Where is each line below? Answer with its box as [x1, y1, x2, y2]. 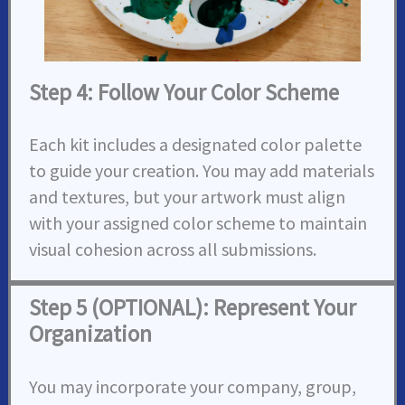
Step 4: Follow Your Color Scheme [29, 77, 340, 107]
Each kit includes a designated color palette [29, 132, 363, 155]
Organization [29, 318, 153, 348]
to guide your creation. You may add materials [29, 158, 375, 182]
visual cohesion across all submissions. [29, 237, 317, 260]
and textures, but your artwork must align [29, 184, 346, 208]
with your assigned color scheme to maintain [29, 211, 368, 234]
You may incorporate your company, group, [29, 374, 357, 398]
